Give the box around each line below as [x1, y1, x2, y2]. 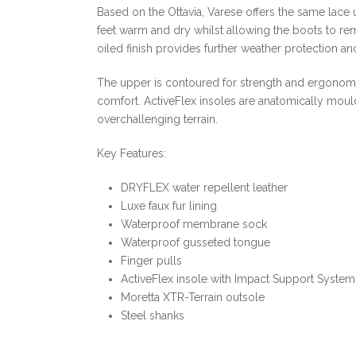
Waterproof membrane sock [121, 218, 267, 230]
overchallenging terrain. [97, 113, 218, 126]
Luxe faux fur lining [121, 199, 217, 212]
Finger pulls [121, 254, 182, 267]
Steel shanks [121, 309, 184, 322]
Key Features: [97, 147, 166, 160]
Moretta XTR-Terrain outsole [121, 291, 265, 304]
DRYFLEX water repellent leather [121, 181, 288, 194]
